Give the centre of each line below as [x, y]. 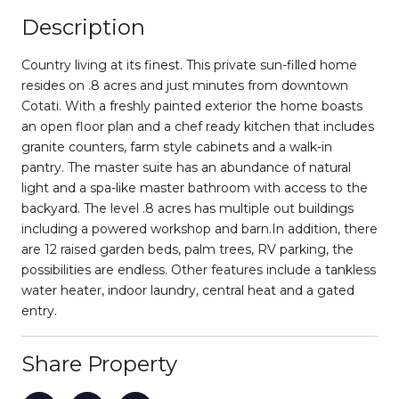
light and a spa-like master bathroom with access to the [195, 187]
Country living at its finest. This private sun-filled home [189, 65]
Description [83, 27]
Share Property [99, 363]
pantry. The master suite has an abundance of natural [186, 167]
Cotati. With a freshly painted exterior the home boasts [192, 106]
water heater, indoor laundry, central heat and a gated [188, 290]
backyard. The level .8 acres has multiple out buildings [187, 208]
